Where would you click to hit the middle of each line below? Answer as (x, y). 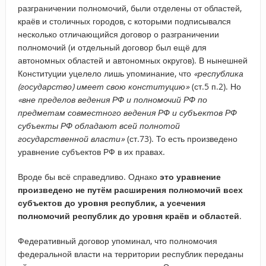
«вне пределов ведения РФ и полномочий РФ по (112, 99)
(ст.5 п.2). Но (215, 86)
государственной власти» (71, 138)
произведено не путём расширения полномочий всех (130, 189)
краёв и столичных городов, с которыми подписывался (124, 21)
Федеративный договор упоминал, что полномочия (117, 240)
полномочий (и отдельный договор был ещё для (112, 47)
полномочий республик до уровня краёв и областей (128, 216)
